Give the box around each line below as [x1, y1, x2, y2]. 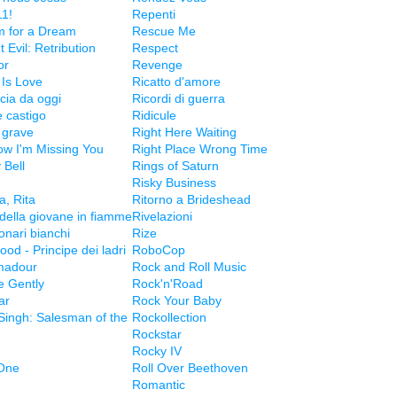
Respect [132, 41, 178, 55]
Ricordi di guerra [132, 91, 225, 105]
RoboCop [132, 243, 185, 257]
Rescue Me [132, 24, 196, 38]
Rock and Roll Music [132, 260, 246, 274]
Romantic [132, 378, 185, 392]
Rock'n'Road [132, 276, 203, 291]
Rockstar [132, 327, 182, 341]
